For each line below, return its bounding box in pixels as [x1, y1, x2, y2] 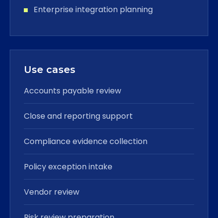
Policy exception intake [24, 161, 112, 172]
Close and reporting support [24, 110, 133, 122]
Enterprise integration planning [34, 4, 153, 15]
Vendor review [24, 186, 79, 198]
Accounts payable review [24, 85, 121, 96]
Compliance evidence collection [24, 136, 147, 147]
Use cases [24, 64, 75, 75]
